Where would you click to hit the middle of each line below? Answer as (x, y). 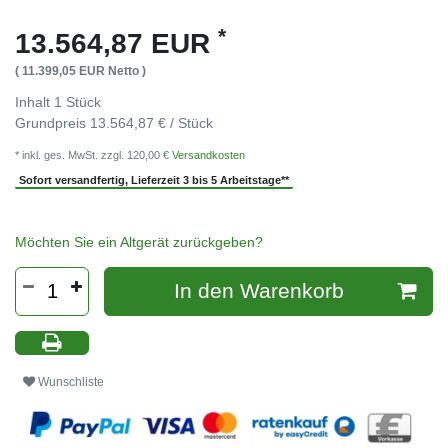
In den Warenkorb (258, 291)
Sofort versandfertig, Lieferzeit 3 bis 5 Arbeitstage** (154, 179)
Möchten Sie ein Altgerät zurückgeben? (139, 241)
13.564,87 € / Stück (151, 123)
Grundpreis (52, 123)
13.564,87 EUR (116, 44)
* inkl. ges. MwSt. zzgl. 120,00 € (93, 155)
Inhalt (34, 102)
